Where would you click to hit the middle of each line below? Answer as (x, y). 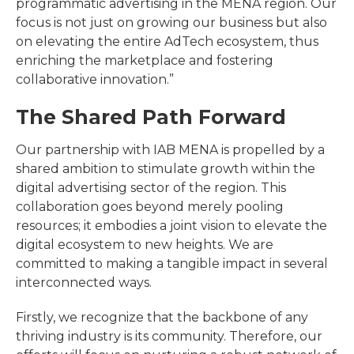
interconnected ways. (84, 282)
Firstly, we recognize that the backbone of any (162, 317)
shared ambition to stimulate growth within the (166, 168)
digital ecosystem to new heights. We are (145, 244)
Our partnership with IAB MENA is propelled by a (170, 149)
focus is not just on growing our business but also (171, 22)
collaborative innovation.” (95, 79)
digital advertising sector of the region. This (151, 187)
